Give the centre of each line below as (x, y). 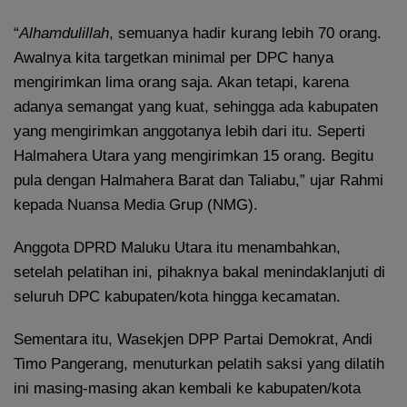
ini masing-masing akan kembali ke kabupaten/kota (187, 388)
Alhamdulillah (64, 33)
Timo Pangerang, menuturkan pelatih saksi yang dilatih (199, 363)
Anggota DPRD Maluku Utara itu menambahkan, (177, 247)
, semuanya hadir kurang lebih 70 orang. (245, 33)
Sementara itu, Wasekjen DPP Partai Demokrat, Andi (193, 339)
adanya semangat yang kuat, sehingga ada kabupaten (196, 106)
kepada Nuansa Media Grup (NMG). (136, 204)
